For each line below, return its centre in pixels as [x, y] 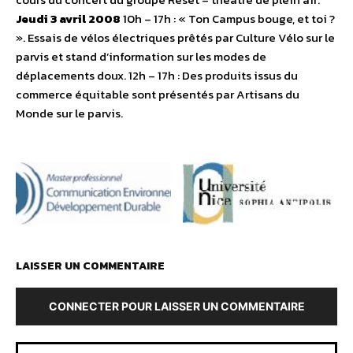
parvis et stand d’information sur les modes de [141, 57]
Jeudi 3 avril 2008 [68, 19]
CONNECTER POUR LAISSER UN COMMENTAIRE [176, 307]
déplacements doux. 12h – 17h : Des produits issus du [157, 76]
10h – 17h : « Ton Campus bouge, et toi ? [228, 19]
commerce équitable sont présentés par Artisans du [158, 95]
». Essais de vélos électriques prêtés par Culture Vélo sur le [175, 38]
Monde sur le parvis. [69, 113]
